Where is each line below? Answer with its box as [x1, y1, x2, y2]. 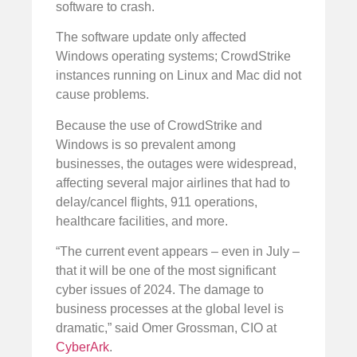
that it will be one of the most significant [56, 263, 276, 277]
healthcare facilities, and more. [56, 214, 228, 228]
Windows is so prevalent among [56, 137, 236, 151]
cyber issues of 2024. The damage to [56, 282, 264, 296]
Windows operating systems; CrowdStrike [56, 49, 291, 64]
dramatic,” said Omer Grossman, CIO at [56, 320, 277, 335]
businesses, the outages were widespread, [56, 156, 296, 171]
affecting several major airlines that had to [56, 175, 290, 190]
